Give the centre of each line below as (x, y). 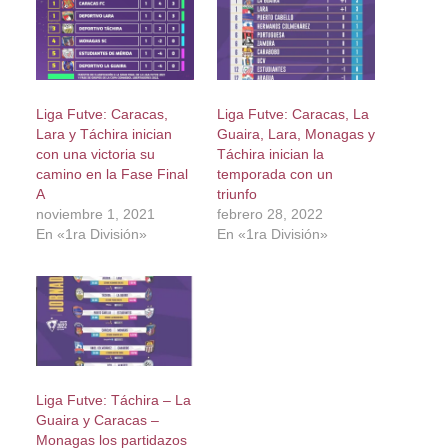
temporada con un (274, 173)
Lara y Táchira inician (103, 133)
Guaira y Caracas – (97, 420)
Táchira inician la (270, 153)
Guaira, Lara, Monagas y (295, 133)
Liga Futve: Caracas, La (292, 113)
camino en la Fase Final (111, 173)
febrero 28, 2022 (269, 213)
